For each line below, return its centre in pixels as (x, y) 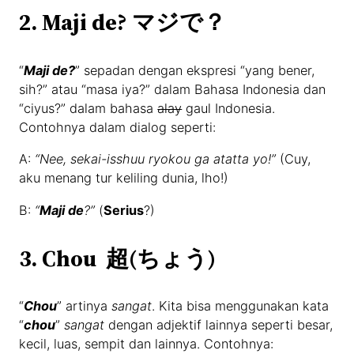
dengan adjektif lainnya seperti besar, (219, 325)
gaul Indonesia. (229, 109)
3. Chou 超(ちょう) (118, 258)
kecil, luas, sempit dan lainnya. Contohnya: (147, 344)
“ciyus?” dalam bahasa (88, 109)
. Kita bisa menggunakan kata (241, 306)
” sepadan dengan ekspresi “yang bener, (195, 71)
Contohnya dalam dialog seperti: (118, 128)
